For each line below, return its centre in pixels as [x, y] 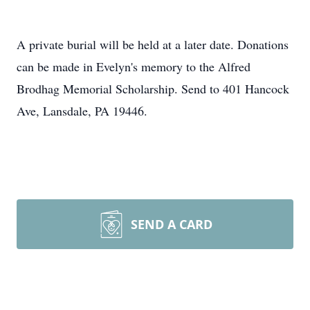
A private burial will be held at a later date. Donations [153, 44]
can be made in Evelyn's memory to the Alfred [134, 66]
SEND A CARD [172, 224]
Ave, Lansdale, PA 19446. [82, 111]
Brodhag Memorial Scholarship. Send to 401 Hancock [153, 89]
